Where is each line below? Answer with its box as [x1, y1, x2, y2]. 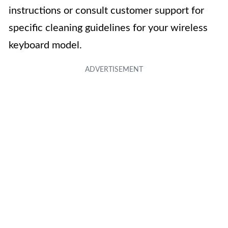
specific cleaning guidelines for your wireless [9, 22, 208, 33]
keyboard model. [9, 40, 82, 50]
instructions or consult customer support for [9, 5, 204, 16]
